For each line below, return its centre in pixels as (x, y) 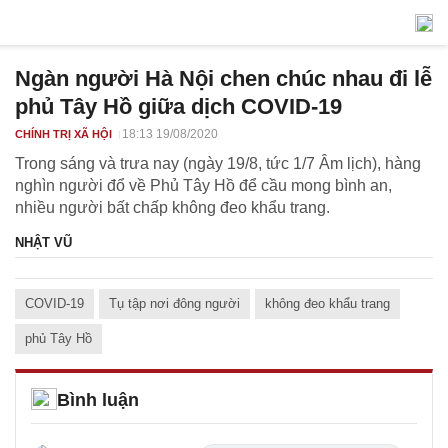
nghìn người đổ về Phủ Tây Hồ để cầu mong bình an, (203, 185)
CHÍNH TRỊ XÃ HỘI (63, 134)
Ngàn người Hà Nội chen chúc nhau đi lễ (223, 78)
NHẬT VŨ (43, 242)
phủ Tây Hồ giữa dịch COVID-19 (178, 106)
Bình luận (98, 400)
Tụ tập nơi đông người (174, 303)
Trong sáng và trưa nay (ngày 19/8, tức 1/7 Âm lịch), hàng (218, 163)
